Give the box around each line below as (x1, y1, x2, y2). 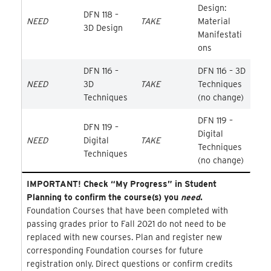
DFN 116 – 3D (197, 66, 246, 76)
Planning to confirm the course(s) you (26, 192, 181, 203)
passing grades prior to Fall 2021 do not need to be (26, 219, 226, 229)
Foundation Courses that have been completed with (26, 206, 228, 216)
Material (197, 16, 230, 27)
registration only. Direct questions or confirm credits (26, 259, 233, 269)
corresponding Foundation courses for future (26, 246, 203, 256)
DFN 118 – (83, 10, 119, 20)
